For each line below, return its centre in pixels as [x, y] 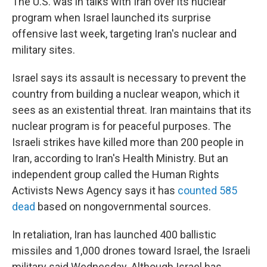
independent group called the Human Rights [116, 174]
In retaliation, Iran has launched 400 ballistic [114, 235]
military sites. [44, 50]
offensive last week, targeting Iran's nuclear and [124, 34]
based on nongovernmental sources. [123, 207]
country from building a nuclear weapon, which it [126, 94]
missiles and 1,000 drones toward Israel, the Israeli [131, 251]
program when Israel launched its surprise [111, 18]
